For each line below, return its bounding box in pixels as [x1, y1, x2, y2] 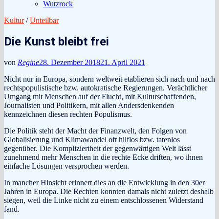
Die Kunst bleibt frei [4, 34, 109, 48]
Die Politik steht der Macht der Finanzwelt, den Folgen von [4, 126, 187, 135]
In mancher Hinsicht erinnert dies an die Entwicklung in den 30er [4, 178, 205, 187]
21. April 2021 [100, 58, 145, 66]
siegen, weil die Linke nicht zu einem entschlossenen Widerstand [4, 196, 203, 204]
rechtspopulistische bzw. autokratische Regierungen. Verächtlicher [4, 83, 207, 92]
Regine [18, 58, 39, 66]
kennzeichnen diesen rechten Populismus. [4, 109, 132, 118]
